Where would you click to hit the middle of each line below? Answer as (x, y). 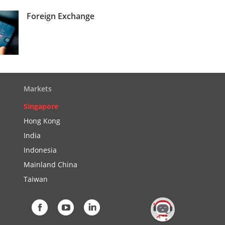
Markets (38, 89)
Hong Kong (42, 121)
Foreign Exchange (61, 16)
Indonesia (40, 150)
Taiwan (36, 179)
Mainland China (50, 164)
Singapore (41, 106)
